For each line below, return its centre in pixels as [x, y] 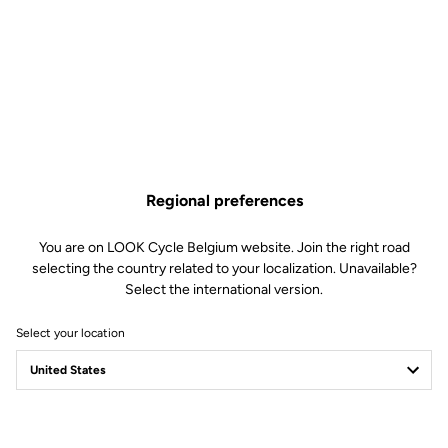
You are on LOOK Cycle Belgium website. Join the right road [224, 247]
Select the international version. [224, 289]
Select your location [70, 333]
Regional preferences [224, 200]
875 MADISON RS [180, 385]
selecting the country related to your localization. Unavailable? [224, 268]
